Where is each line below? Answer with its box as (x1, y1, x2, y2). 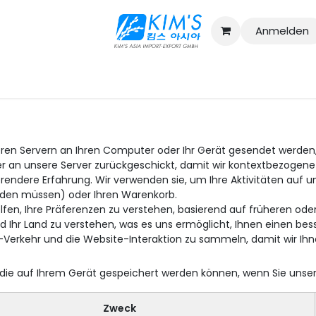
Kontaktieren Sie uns (5, 68, 112, 83)
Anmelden (255, 23, 310, 38)
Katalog (146, 68, 188, 83)
